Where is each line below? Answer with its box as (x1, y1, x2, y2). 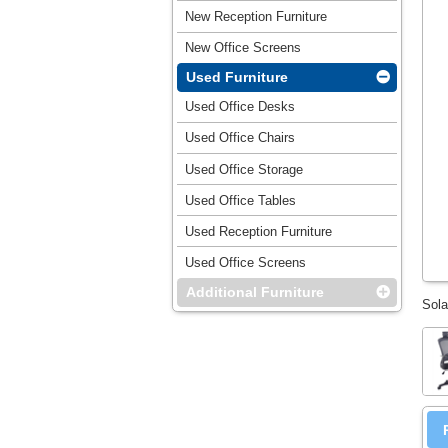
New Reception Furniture (184, 8, 327, 24)
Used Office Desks (184, 99, 295, 115)
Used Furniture (185, 69, 288, 86)
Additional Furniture (185, 284, 324, 301)
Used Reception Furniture (184, 223, 332, 239)
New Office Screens (184, 40, 301, 56)
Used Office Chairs (184, 130, 295, 146)
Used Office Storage (184, 161, 303, 177)
